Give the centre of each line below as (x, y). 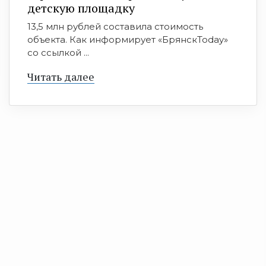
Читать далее (61, 77)
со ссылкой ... (58, 53)
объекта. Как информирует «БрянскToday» (128, 40)
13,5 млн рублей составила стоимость (115, 27)
